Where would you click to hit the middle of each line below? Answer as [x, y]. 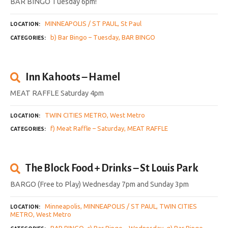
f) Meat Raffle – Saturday [87, 129]
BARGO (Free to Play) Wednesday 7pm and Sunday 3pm [99, 184]
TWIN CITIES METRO [76, 115]
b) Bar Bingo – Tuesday [84, 37]
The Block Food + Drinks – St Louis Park [112, 168]
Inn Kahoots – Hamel [73, 77]
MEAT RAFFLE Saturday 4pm [57, 93]
